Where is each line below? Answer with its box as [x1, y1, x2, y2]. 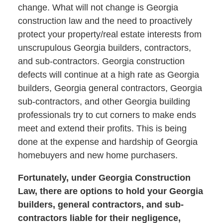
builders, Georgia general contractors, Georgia [17, 83, 202, 93]
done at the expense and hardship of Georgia [17, 136, 198, 147]
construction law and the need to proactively [17, 15, 192, 26]
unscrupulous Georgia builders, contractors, [17, 42, 191, 53]
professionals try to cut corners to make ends [17, 110, 196, 120]
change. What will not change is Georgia [17, 2, 178, 12]
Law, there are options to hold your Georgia [17, 186, 203, 196]
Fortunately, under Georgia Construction [17, 172, 191, 183]
